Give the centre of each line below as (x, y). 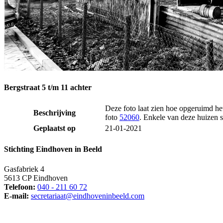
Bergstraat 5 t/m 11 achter (48, 87)
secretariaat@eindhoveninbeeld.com (88, 196)
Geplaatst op (54, 128)
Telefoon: (20, 187)
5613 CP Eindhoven (36, 178)
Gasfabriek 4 (24, 169)
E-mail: (16, 196)
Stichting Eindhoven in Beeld (53, 149)
